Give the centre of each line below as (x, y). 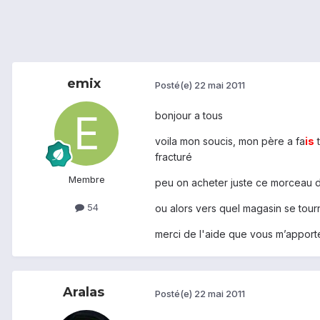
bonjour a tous (189, 116)
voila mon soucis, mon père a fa (230, 141)
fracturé (174, 157)
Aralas (84, 292)
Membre (86, 180)
